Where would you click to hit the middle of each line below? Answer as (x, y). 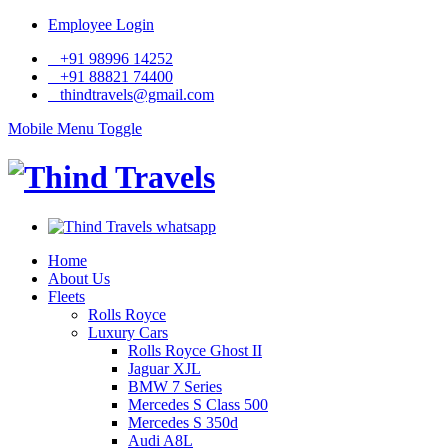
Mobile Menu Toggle (75, 128)
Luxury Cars (128, 332)
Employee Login (101, 24)
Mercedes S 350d (183, 422)
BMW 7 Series (175, 386)
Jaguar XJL (164, 368)
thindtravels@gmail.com (131, 94)
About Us (79, 278)
